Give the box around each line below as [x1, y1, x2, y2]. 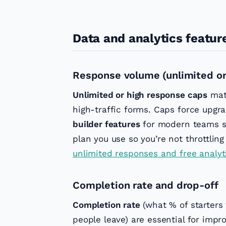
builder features [73, 119, 140, 130]
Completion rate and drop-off [73, 179, 218, 192]
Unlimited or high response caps [73, 90, 208, 100]
